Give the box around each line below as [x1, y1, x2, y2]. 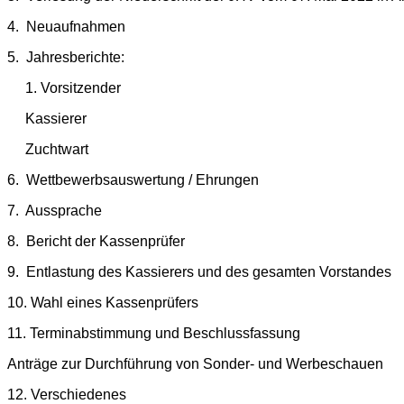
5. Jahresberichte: [7, 49, 124, 65]
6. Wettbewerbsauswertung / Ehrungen [7, 171, 259, 188]
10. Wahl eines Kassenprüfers [7, 294, 198, 310]
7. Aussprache [7, 202, 102, 218]
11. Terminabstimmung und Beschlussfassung [7, 325, 300, 341]
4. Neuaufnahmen [7, 18, 125, 34]
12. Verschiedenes [7, 386, 126, 402]
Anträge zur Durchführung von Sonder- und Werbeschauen [7, 355, 383, 372]
